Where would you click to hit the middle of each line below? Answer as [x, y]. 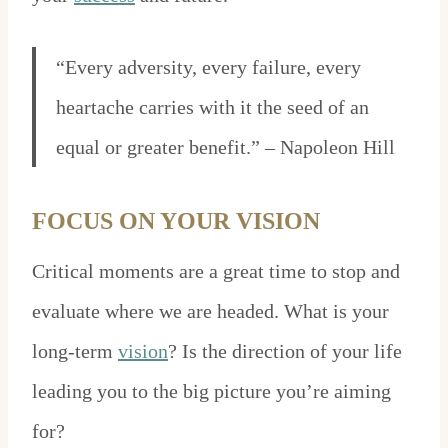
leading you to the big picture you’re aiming [211, 391]
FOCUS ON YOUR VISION [176, 221]
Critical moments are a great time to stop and [216, 271]
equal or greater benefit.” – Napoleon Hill [225, 147]
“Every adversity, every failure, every [208, 67]
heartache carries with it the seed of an [212, 107]
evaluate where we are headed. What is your [210, 311]
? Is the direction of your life [285, 351]
